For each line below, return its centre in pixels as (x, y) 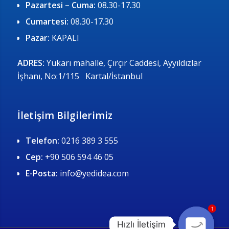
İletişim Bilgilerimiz (65, 116)
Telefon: (42, 140)
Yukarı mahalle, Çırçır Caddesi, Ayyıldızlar (124, 63)
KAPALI (65, 38)
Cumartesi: (48, 21)
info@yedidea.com (93, 173)
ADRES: (32, 63)
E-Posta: (41, 173)
